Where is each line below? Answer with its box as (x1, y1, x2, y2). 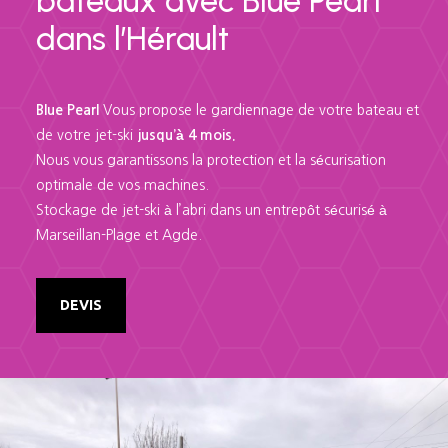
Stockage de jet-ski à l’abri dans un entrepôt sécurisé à (35, 203, 387, 218)
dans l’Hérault (35, 19, 229, 59)
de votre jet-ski (35, 128, 137, 143)
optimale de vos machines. (35, 178, 209, 193)
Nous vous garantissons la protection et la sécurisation (35, 153, 386, 168)
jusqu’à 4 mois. (136, 128, 236, 143)
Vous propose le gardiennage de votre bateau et (98, 103, 419, 118)
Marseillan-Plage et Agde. (35, 228, 202, 243)
